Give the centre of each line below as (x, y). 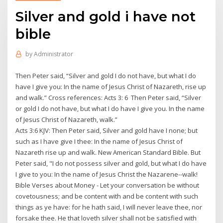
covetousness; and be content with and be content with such (107, 196)
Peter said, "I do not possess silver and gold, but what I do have (111, 163)
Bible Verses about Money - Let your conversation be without (108, 185)
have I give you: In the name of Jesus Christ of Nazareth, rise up (111, 86)
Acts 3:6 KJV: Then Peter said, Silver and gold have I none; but (107, 130)
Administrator (53, 54)
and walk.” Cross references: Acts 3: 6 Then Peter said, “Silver (109, 97)
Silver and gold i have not (106, 16)
